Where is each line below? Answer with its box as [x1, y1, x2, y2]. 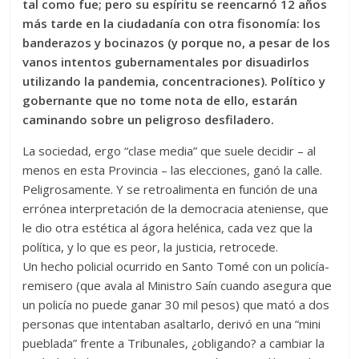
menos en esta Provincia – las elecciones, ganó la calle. [22, 162, 323, 179]
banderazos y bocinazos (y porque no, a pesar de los [22, 34, 331, 51]
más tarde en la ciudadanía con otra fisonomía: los [22, 15, 321, 32]
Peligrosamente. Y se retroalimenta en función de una [22, 181, 318, 198]
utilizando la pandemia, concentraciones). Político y [22, 73, 326, 90]
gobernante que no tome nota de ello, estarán [22, 92, 298, 109]
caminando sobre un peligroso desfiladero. [22, 111, 275, 128]
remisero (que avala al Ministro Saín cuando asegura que [22, 277, 333, 294]
